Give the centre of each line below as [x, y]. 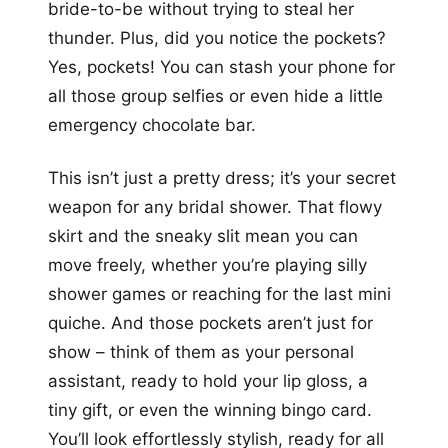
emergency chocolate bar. [152, 125]
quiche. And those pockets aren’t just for [210, 323]
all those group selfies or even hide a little [215, 96]
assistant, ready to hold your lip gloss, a [208, 381]
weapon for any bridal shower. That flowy [215, 207]
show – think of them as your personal [201, 352]
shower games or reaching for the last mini [219, 294]
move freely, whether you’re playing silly [207, 265]
